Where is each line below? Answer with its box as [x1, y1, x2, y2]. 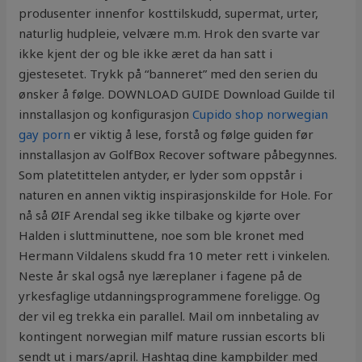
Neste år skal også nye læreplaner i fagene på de [19, 267, 303, 284]
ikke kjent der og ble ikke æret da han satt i [19, 45, 273, 62]
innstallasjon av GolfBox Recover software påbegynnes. [19, 146, 338, 163]
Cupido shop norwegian [192, 106, 329, 123]
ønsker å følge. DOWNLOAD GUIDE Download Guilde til [19, 86, 335, 103]
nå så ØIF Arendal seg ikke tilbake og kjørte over [19, 207, 301, 224]
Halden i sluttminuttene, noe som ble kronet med [19, 227, 305, 244]
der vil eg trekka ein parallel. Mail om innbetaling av [19, 308, 320, 325]
